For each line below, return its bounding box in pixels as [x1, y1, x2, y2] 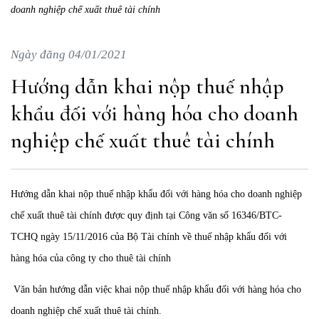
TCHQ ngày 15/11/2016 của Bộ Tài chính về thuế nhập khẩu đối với [11, 231, 287, 242]
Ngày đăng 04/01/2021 [11, 48, 127, 61]
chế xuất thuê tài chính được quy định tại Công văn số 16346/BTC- [11, 210, 282, 221]
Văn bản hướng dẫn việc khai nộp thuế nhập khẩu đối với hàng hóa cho [11, 284, 301, 295]
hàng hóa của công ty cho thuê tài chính [11, 253, 171, 263]
